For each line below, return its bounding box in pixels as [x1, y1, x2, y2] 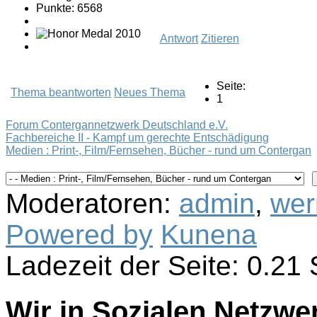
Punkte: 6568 [36, 2, 103, 15]
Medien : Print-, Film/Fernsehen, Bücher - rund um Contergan [6, 144, 311, 157]
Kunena [161, 219, 257, 250]
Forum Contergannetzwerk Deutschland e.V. [6, 119, 228, 132]
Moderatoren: [6, 188, 179, 219]
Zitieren [201, 33, 239, 45]
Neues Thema [114, 86, 185, 99]
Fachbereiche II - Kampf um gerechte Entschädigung [6, 132, 269, 144]
